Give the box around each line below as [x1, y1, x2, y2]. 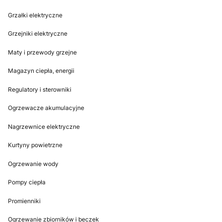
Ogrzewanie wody [8, 160, 58, 167]
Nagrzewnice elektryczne [8, 122, 80, 130]
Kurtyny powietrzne [8, 141, 62, 149]
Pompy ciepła [8, 178, 46, 186]
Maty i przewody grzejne [8, 48, 77, 56]
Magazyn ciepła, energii [8, 67, 74, 75]
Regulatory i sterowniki [8, 85, 71, 93]
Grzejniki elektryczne [8, 30, 67, 38]
